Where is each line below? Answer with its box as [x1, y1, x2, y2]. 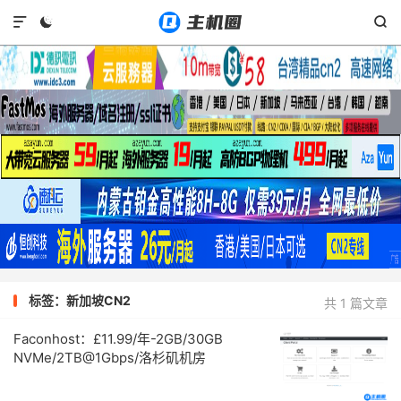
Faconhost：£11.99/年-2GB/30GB [13, 330, 223, 347]
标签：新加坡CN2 [29, 293, 131, 308]
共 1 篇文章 [324, 295, 388, 311]
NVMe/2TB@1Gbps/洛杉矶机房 [13, 349, 206, 366]
